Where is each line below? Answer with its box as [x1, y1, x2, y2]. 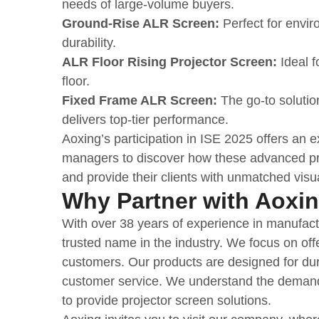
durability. [62, 36, 116, 51]
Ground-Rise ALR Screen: [62, 16, 219, 31]
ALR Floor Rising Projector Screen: [62, 55, 281, 70]
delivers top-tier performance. [62, 113, 229, 127]
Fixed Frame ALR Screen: [62, 93, 221, 108]
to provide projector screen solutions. [62, 293, 271, 308]
